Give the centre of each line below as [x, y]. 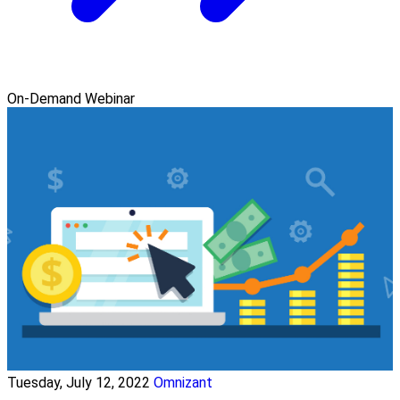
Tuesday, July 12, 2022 [79, 382]
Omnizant [183, 382]
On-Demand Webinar [71, 98]
